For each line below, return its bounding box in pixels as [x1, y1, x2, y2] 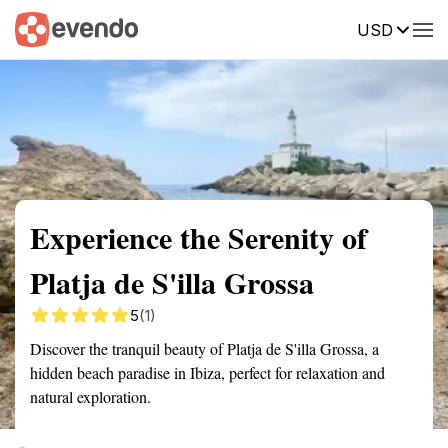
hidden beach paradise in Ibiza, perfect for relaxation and [30, 362, 385, 383]
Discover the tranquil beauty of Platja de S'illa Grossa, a [30, 338, 379, 359]
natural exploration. [30, 386, 151, 407]
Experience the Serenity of [30, 215, 367, 259]
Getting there [164, 19, 250, 37]
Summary [15, 19, 75, 37]
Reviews [385, 19, 441, 37]
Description [280, 19, 355, 37]
